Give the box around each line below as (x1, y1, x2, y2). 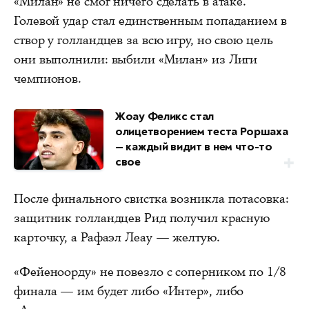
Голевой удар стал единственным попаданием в (14, 12, 287, 29)
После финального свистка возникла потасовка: (14, 190, 289, 207)
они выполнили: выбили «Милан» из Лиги (14, 50, 258, 68)
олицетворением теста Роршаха (115, 123, 288, 139)
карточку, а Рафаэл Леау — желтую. (14, 228, 220, 246)
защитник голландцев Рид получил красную (14, 209, 270, 226)
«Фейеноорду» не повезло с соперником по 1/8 (14, 263, 286, 280)
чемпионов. (14, 70, 82, 87)
